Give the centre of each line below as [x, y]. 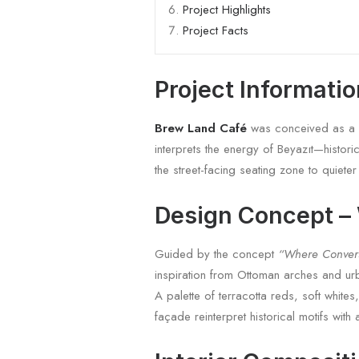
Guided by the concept [217, 254]
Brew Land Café [201, 128]
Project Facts [216, 30]
